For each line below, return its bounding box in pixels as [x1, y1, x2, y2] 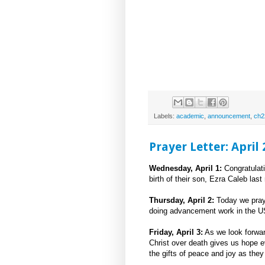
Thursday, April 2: [149, 196, 216, 205]
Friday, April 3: [149, 228, 203, 237]
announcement [208, 112, 250, 120]
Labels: [154, 112, 176, 120]
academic [176, 112, 204, 120]
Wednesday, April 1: [149, 164, 224, 173]
